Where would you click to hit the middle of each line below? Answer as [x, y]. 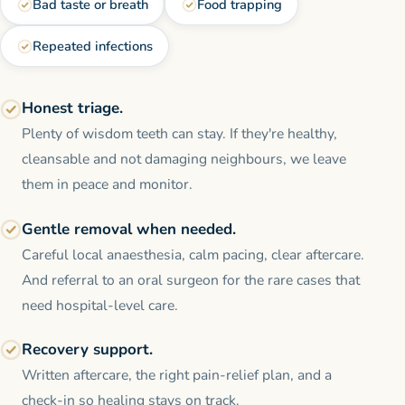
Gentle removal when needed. [129, 229]
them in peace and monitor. [107, 185]
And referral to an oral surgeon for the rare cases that [191, 280]
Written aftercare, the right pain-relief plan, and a [177, 375]
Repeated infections [92, 46]
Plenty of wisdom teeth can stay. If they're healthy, [179, 134]
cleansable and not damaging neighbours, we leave [184, 160]
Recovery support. [87, 349]
